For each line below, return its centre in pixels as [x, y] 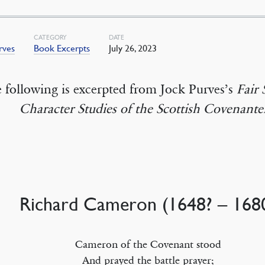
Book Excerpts [62, 48]
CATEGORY [51, 37]
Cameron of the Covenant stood [148, 244]
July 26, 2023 [133, 48]
